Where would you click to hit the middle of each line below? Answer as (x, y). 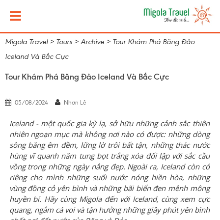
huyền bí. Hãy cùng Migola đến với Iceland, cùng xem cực (109, 199)
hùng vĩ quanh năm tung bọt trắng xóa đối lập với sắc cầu (109, 156)
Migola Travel (26, 42)
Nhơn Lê (75, 103)
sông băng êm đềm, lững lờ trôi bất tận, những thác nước (109, 145)
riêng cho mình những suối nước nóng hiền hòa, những (109, 177)
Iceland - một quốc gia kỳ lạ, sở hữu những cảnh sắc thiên (109, 123)
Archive (92, 42)
